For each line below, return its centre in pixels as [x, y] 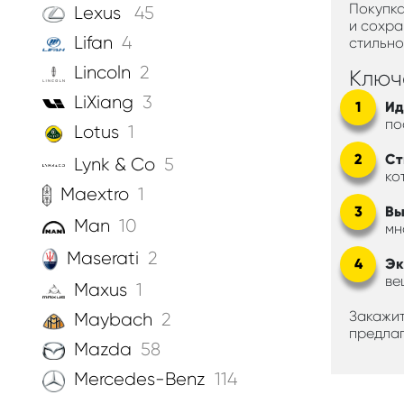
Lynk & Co [115, 164]
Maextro [94, 194]
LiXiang [104, 103]
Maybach [113, 320]
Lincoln [102, 73]
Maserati [102, 258]
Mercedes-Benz [140, 380]
